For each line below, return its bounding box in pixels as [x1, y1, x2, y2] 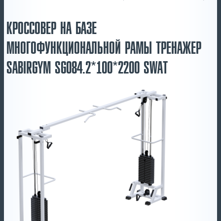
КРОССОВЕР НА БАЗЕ [6, 19, 97, 39]
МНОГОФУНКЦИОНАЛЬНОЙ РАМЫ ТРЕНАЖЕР [6, 38, 201, 59]
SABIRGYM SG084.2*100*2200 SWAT [6, 58, 168, 78]
